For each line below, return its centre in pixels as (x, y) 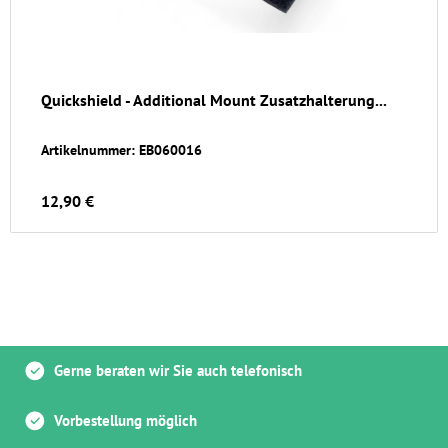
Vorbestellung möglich (125, 421)
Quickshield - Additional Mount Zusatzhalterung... (214, 100)
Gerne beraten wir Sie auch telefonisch (178, 371)
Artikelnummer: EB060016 (121, 150)
